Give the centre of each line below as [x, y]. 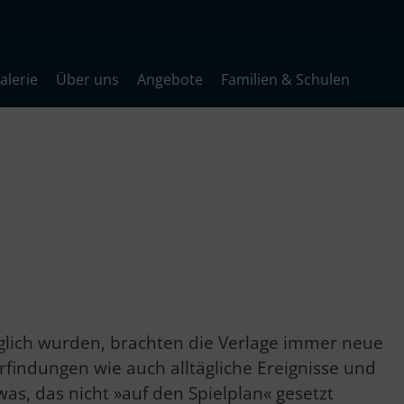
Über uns [87, 79]
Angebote [170, 79]
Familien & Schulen [285, 79]
